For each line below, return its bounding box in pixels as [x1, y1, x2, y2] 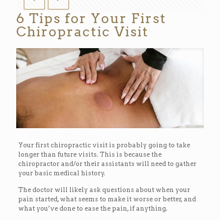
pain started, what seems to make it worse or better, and [18, 195, 196, 203]
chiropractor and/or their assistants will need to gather [18, 160, 196, 167]
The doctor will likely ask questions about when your [18, 186, 190, 193]
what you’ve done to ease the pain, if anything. [18, 204, 167, 212]
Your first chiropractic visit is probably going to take [18, 141, 190, 149]
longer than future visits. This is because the [18, 150, 162, 158]
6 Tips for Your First [16, 10, 166, 27]
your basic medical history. [18, 169, 105, 177]
